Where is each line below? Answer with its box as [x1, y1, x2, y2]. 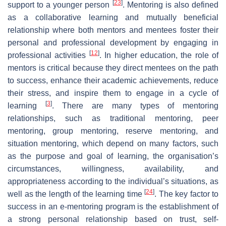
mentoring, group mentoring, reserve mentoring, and [8, 126, 218, 135]
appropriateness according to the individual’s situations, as [8, 177, 218, 186]
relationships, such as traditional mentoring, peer [8, 114, 218, 123]
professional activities [8, 50, 89, 60]
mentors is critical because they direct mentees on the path [8, 63, 218, 72]
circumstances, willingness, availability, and [8, 164, 218, 173]
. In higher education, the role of [99, 50, 218, 60]
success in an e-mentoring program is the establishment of [8, 202, 218, 211]
